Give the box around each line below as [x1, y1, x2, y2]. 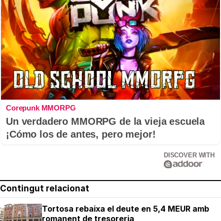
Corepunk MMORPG [6, 104, 76, 112]
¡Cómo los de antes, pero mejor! [6, 129, 156, 140]
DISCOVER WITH [163, 151, 215, 159]
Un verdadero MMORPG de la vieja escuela [6, 116, 205, 127]
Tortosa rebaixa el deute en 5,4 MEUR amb [42, 204, 209, 214]
